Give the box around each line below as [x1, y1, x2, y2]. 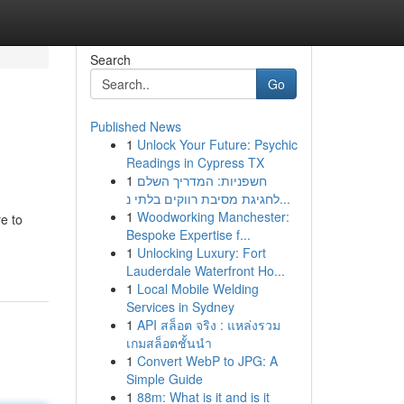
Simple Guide [125, 370, 203, 388]
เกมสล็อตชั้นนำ [125, 334, 212, 352]
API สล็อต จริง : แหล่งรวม [136, 316, 280, 334]
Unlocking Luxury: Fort [136, 243, 266, 262]
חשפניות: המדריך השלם [136, 171, 267, 189]
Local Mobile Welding [136, 280, 259, 298]
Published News [89, 117, 181, 135]
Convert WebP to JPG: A [136, 352, 278, 370]
